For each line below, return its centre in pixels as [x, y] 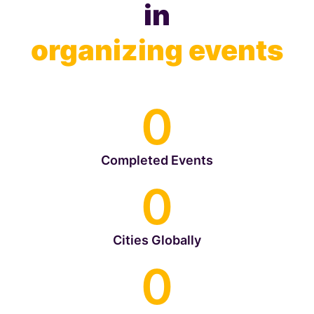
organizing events [157, 50]
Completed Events [157, 161]
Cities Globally [157, 240]
